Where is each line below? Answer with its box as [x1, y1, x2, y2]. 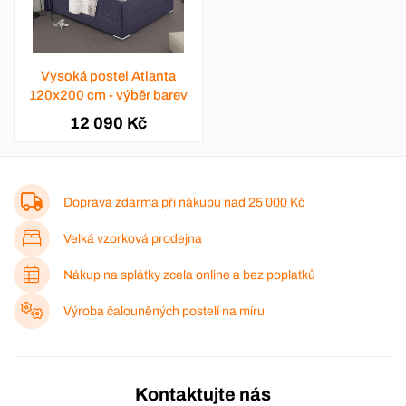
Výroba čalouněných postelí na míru [63, 304, 265, 318]
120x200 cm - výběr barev [29, 87, 188, 102]
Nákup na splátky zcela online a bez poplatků [63, 267, 315, 282]
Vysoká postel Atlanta [41, 68, 176, 83]
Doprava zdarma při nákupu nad [63, 195, 248, 209]
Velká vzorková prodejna [63, 231, 202, 246]
